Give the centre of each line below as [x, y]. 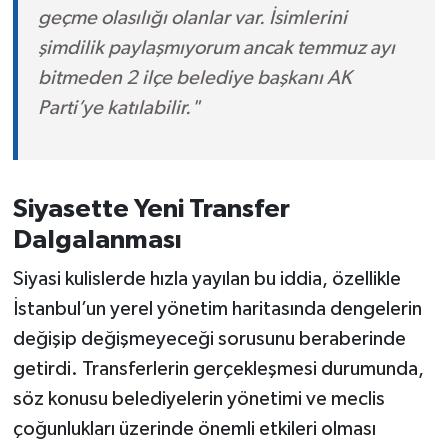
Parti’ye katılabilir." [118, 107]
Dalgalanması [97, 239]
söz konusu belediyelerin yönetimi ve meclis [198, 399]
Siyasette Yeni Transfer [151, 208]
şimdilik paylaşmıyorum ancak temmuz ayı [216, 47]
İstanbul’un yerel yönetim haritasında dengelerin [217, 309]
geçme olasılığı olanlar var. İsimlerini [192, 17]
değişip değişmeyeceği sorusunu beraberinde [209, 339]
